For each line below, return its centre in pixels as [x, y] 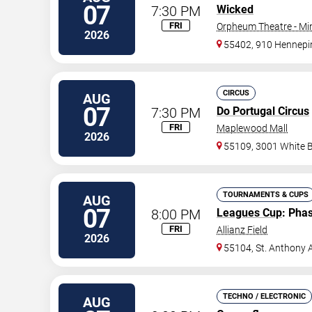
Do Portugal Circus [263, 111]
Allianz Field [242, 230]
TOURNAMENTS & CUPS [266, 195]
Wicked [235, 9]
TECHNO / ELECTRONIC [264, 296]
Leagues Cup [249, 213]
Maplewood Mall [252, 128]
